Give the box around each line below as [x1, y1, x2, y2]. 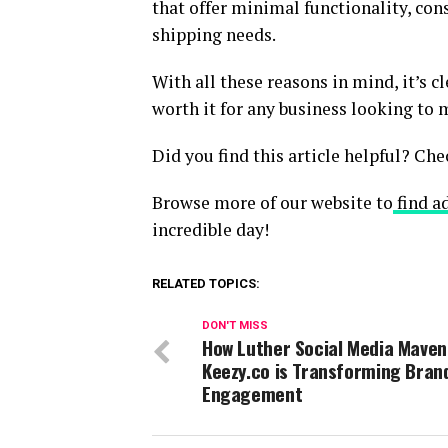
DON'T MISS [202, 319, 268, 333]
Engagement [202, 379, 303, 409]
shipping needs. [152, 23, 276, 47]
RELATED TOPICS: [152, 276, 260, 292]
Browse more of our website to [152, 191, 393, 215]
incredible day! [152, 218, 269, 242]
